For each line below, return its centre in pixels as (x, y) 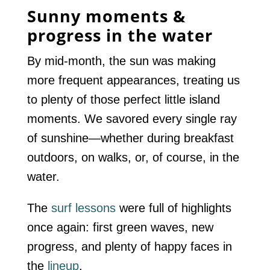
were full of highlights (173, 208)
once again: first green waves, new (120, 227)
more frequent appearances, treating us (133, 80)
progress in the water (120, 35)
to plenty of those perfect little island (123, 99)
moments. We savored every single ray (132, 118)
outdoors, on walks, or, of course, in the (133, 157)
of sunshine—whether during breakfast (130, 138)
